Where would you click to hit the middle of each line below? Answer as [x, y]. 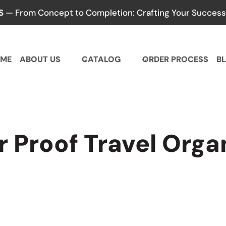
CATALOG [101, 60]
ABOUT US [40, 60]
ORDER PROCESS [175, 60]
